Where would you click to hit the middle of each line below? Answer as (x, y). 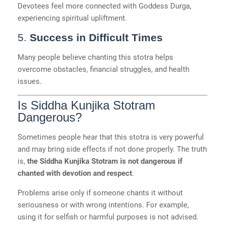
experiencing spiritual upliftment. (72, 18)
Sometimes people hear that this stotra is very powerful (111, 137)
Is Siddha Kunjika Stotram (86, 105)
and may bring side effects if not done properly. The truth (112, 149)
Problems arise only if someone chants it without (100, 193)
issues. (30, 81)
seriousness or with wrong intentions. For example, (103, 205)
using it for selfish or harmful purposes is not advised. (108, 217)
